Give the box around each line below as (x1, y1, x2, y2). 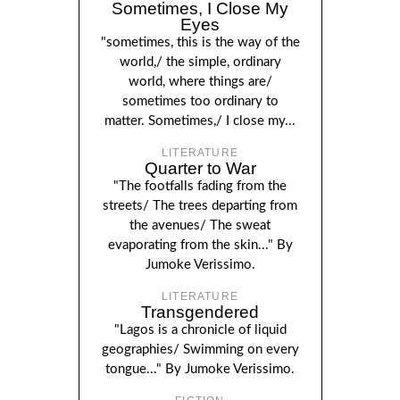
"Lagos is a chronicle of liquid (113, 323, 287, 337)
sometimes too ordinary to (121, 95, 279, 108)
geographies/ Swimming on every (101, 343, 299, 356)
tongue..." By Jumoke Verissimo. (105, 362, 295, 376)
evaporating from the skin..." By (107, 238, 293, 252)
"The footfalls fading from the (113, 179, 287, 193)
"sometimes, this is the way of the (100, 36, 300, 49)
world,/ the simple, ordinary (119, 55, 281, 69)
